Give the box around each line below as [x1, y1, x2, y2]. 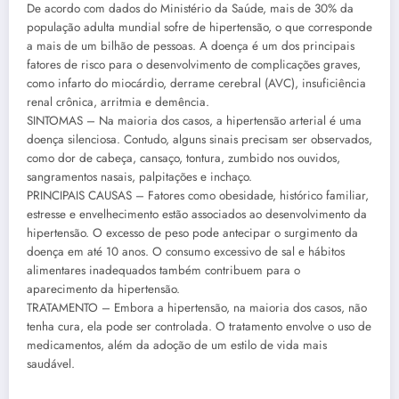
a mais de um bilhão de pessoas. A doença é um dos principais [27, 37, 354, 54]
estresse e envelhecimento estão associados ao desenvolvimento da [27, 205, 367, 223]
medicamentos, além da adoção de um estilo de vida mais [27, 336, 327, 354]
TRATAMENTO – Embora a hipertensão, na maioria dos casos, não [27, 298, 367, 316]
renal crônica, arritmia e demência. [27, 93, 209, 110]
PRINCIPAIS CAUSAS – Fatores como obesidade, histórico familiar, [27, 186, 369, 204]
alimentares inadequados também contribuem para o [27, 261, 300, 279]
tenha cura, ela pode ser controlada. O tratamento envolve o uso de [27, 317, 371, 335]
